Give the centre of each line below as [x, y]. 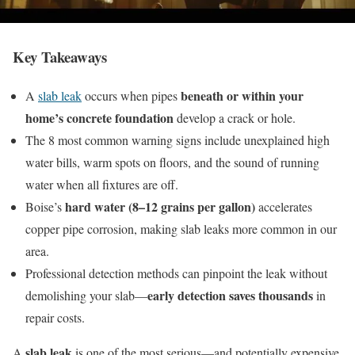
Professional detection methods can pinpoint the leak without [176, 273]
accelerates [284, 206]
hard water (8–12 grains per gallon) [160, 206]
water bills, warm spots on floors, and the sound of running [172, 162]
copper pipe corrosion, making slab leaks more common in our [181, 228]
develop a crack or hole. [235, 117]
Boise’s [45, 206]
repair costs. [55, 317]
